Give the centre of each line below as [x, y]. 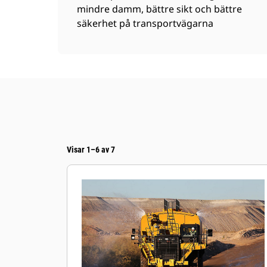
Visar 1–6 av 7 [91, 150]
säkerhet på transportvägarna [145, 23]
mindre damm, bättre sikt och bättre [159, 9]
